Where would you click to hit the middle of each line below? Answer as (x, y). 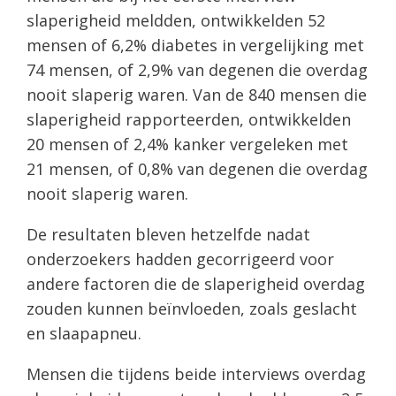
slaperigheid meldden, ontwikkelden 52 (176, 20)
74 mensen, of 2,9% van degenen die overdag (197, 69)
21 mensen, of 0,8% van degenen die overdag (197, 168)
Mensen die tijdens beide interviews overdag (196, 373)
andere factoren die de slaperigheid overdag (196, 283)
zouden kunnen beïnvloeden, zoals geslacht (192, 308)
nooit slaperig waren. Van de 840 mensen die (197, 94)
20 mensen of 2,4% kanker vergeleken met (187, 144)
